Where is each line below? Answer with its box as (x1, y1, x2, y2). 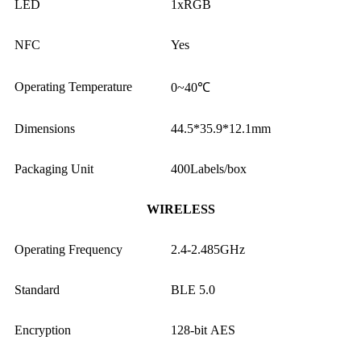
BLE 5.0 (171, 282, 215, 297)
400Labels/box (171, 161, 247, 176)
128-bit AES (171, 322, 235, 337)
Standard (15, 282, 60, 297)
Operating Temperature (15, 79, 132, 93)
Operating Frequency (15, 242, 122, 256)
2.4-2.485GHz (171, 242, 245, 256)
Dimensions (15, 121, 75, 135)
